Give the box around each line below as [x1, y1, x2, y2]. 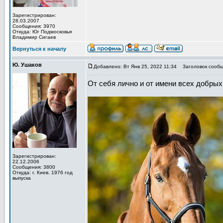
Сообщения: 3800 [12, 164, 55, 170]
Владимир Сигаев [12, 34, 56, 40]
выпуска [12, 175, 31, 181]
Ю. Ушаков [12, 62, 42, 68]
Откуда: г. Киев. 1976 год [12, 170, 73, 175]
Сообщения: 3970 [12, 23, 55, 29]
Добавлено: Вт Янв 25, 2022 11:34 [94, 64, 177, 69]
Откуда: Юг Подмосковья [12, 29, 72, 34]
